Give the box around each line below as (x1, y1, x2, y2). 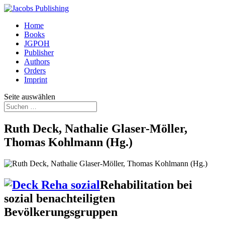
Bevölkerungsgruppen (4, 205, 118, 218)
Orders (24, 66, 46, 75)
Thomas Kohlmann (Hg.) (4, 135, 133, 149)
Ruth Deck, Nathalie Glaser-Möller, (4, 122, 187, 135)
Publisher (24, 48, 54, 57)
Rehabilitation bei (100, 178, 192, 191)
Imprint (24, 75, 47, 84)
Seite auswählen (4, 92, 55, 101)
